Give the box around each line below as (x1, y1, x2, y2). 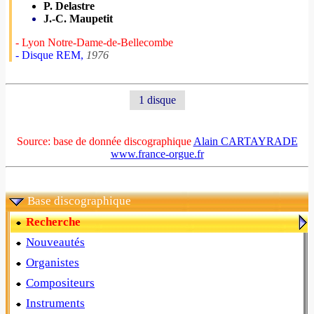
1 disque (132, 94, 182, 106)
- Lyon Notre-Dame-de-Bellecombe (15, 36, 173, 48)
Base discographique (27, 194, 131, 207)
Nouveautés (26, 235, 85, 249)
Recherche (26, 215, 81, 228)
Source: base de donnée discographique (16, 135, 193, 147)
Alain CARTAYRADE (193, 135, 298, 147)
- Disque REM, (15, 49, 86, 61)
